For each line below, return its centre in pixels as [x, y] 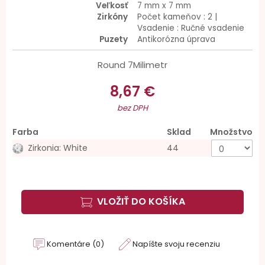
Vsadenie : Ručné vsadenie [191, 28]
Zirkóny [112, 17]
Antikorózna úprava [176, 39]
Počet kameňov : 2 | [177, 17]
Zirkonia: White [57, 148]
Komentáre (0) [75, 244]
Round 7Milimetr [132, 65]
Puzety [114, 39]
